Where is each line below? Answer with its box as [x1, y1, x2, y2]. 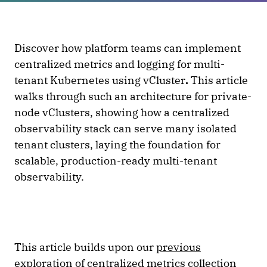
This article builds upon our [14, 240, 156, 254]
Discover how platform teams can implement [14, 41, 241, 55]
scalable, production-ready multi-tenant [14, 154, 217, 167]
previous [156, 240, 201, 254]
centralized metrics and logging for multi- [14, 57, 225, 71]
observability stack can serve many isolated [14, 122, 237, 135]
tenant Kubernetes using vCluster [14, 73, 185, 87]
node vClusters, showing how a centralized [14, 105, 229, 119]
